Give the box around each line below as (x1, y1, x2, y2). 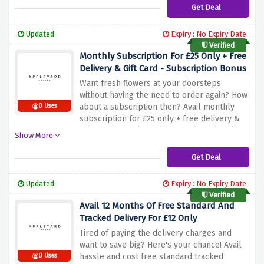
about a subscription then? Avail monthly (80, 102, 235, 113)
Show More (15, 131, 55, 140)
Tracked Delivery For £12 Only (80, 213, 197, 224)
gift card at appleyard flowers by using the (80, 126, 240, 136)
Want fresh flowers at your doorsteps (80, 78, 221, 89)
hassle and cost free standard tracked (80, 252, 223, 262)
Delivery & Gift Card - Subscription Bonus (80, 63, 246, 74)
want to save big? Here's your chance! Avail (80, 240, 242, 250)
